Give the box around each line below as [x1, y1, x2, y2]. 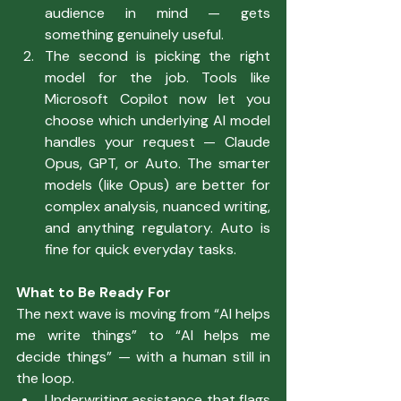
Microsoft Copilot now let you [45, 89, 270, 108]
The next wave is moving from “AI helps [16, 303, 270, 323]
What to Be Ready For [16, 282, 171, 302]
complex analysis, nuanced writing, [45, 196, 270, 216]
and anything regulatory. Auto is [45, 218, 270, 237]
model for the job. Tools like [45, 67, 270, 87]
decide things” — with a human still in [16, 346, 270, 366]
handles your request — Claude [45, 132, 270, 151]
